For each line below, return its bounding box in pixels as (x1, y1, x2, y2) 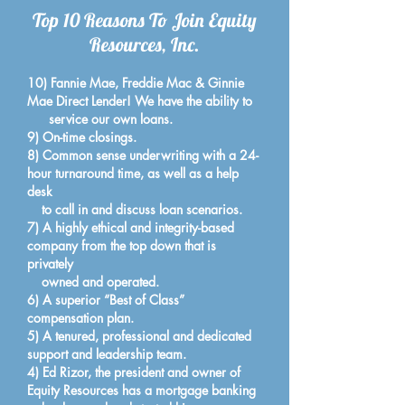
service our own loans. (27, 110, 173, 127)
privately (27, 255, 73, 272)
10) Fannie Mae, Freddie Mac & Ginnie (27, 74, 244, 91)
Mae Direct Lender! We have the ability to (27, 92, 252, 109)
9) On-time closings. (27, 128, 137, 146)
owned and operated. (27, 273, 159, 290)
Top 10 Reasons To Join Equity (33, 8, 257, 32)
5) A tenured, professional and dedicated (27, 327, 251, 344)
